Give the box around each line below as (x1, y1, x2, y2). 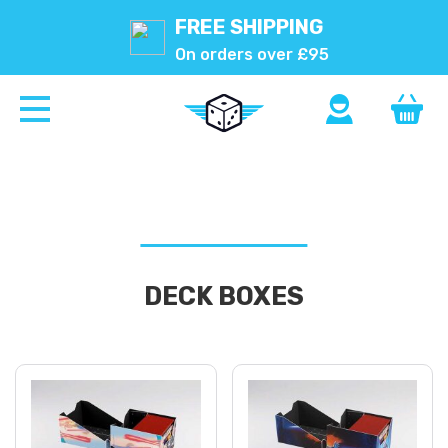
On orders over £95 (174, 45, 329, 64)
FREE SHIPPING (174, 15, 324, 39)
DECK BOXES (144, 281, 304, 311)
